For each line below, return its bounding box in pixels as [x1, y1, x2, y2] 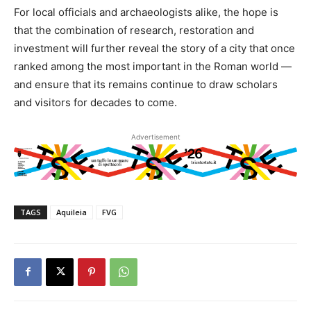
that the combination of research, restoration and [14, 24, 254, 37]
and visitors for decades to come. [14, 96, 177, 109]
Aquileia [56, 206, 87, 217]
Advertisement [131, 133, 180, 141]
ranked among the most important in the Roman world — [14, 60, 292, 73]
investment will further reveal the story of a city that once [14, 42, 295, 55]
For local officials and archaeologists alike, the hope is [14, 6, 278, 19]
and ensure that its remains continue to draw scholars [14, 78, 278, 91]
